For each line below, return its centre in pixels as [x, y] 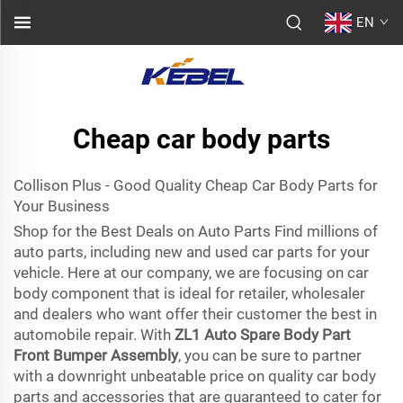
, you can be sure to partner [270, 355]
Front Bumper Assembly [96, 355]
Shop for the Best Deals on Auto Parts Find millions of [196, 231]
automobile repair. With [94, 335]
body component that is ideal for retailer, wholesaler [189, 293]
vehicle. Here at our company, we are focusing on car [191, 273]
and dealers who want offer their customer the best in [195, 314]
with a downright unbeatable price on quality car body [195, 376]
